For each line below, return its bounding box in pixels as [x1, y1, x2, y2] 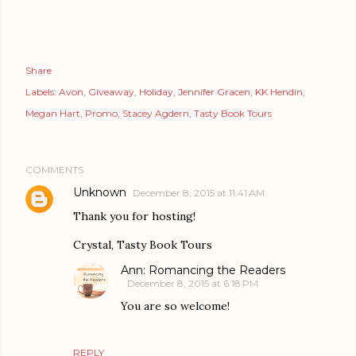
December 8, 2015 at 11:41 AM [133, 186, 265, 199]
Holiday [139, 85, 173, 98]
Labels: [25, 85, 56, 98]
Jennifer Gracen [178, 85, 250, 98]
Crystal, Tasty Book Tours [73, 237, 212, 252]
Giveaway [88, 85, 134, 98]
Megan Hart [25, 106, 80, 119]
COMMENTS [25, 163, 83, 176]
